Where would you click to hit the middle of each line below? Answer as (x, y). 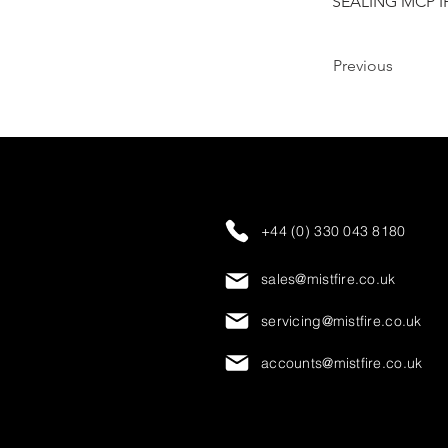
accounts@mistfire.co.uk (342, 363)
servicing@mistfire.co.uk (341, 321)
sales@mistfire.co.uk (328, 279)
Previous (363, 65)
